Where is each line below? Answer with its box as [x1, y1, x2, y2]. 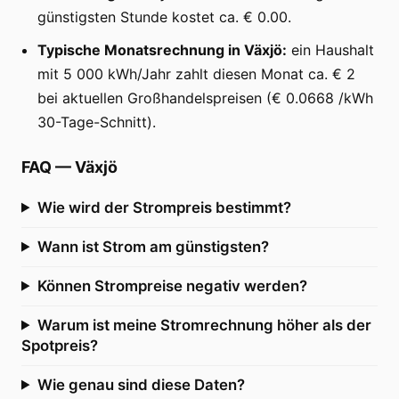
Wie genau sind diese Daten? [37, 375, 245, 394]
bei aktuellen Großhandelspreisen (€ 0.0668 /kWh [37, 88, 373, 107]
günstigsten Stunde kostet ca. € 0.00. [37, 7, 291, 26]
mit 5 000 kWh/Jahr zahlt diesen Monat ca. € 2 [37, 64, 355, 83]
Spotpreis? [21, 336, 98, 354]
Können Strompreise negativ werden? [37, 276, 307, 295]
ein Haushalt [287, 40, 374, 59]
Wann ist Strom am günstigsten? [37, 237, 269, 256]
